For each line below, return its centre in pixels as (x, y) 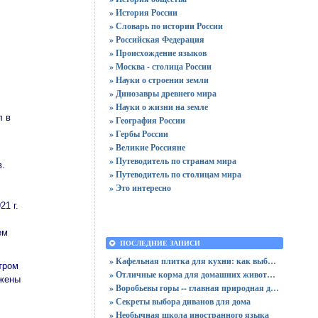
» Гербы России (139, 134)
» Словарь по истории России (166, 26)
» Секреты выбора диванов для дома (180, 301)
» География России (147, 120)
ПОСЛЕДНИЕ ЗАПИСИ (160, 243)
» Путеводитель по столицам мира (175, 174)
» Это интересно (140, 188)
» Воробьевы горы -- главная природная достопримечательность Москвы (275, 288)
